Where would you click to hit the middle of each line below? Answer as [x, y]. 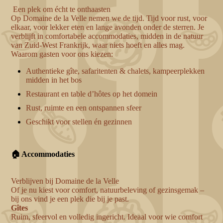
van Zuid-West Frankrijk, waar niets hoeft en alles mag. [98, 45]
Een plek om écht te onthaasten [61, 9]
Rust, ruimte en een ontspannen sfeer [84, 108]
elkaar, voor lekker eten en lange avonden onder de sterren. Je [108, 27]
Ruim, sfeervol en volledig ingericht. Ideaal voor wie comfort [107, 217]
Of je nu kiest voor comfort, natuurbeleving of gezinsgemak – [108, 190]
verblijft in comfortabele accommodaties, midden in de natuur [107, 36]
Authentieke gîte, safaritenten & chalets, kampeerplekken [115, 71]
